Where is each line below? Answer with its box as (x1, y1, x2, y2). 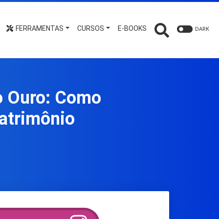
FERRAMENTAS (14, 24, 64, 32)
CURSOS (77, 24, 105, 32)
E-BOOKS (118, 24, 147, 32)
